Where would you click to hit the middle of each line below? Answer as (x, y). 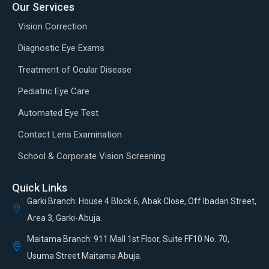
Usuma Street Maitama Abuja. (84, 255)
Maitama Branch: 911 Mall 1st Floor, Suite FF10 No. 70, (128, 239)
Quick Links (40, 187)
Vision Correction (53, 26)
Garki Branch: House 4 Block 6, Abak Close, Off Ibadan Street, (142, 201)
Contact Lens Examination (70, 134)
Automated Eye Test (58, 113)
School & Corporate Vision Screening (92, 156)
